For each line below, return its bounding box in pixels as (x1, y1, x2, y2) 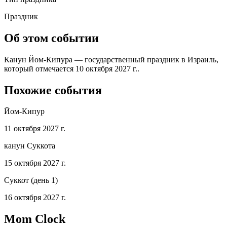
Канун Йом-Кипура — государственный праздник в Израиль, (4, 55, 218, 64)
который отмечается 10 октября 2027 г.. (4, 64, 139, 73)
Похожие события (4, 83, 102, 97)
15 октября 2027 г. (4, 159, 66, 168)
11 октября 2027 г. (4, 124, 65, 133)
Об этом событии (4, 31, 99, 45)
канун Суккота (4, 141, 55, 150)
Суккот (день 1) (4, 176, 58, 185)
